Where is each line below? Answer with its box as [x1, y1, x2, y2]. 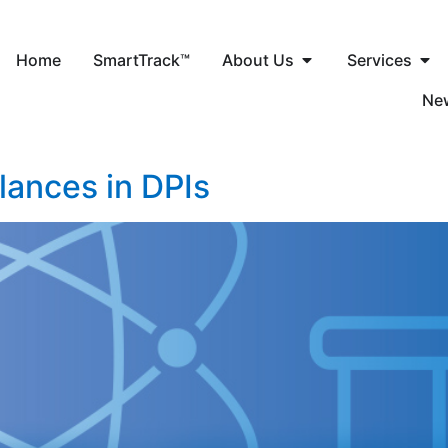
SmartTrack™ [92, 50, 190, 70]
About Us [221, 50, 294, 70]
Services [346, 50, 412, 70]
